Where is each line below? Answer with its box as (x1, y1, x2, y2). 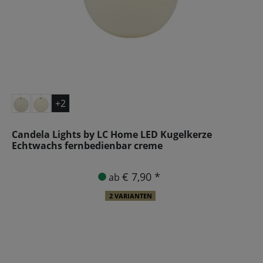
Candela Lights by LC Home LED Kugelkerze (12, 127, 212, 141)
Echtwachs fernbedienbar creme (12, 139, 163, 152)
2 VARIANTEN (109, 191, 152, 200)
